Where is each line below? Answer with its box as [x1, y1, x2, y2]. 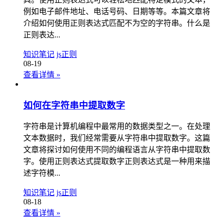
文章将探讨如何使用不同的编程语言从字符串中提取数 [23, 145, 210, 154]
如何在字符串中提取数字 [23, 100, 125, 110]
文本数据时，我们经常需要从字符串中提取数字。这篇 [23, 134, 210, 143]
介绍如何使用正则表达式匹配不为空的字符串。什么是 [23, 19, 210, 28]
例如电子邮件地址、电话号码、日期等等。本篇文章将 [23, 7, 210, 16]
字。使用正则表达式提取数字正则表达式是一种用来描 [23, 157, 210, 166]
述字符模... [23, 169, 60, 178]
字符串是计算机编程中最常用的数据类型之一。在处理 [23, 122, 210, 131]
